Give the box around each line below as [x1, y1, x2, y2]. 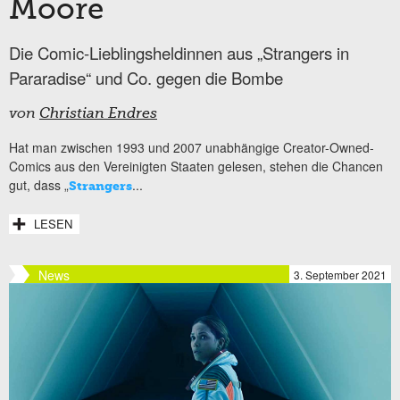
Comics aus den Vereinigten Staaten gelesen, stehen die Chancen [9, 156, 383, 175]
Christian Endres [39, 106, 157, 121]
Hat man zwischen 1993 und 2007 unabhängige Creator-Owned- [9, 137, 374, 156]
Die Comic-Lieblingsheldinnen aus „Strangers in [9, 40, 349, 64]
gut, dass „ [9, 175, 69, 194]
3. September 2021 [294, 266, 387, 282]
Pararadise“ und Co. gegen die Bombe [9, 65, 283, 89]
